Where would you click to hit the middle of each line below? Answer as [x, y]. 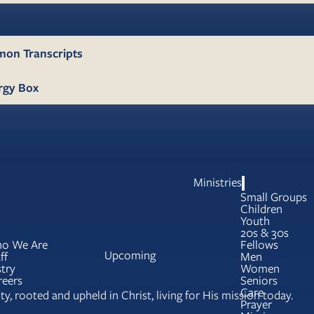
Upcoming [130, 255]
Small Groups [273, 197]
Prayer [256, 304]
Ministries [217, 182]
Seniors [259, 280]
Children [261, 209]
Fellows [259, 245]
